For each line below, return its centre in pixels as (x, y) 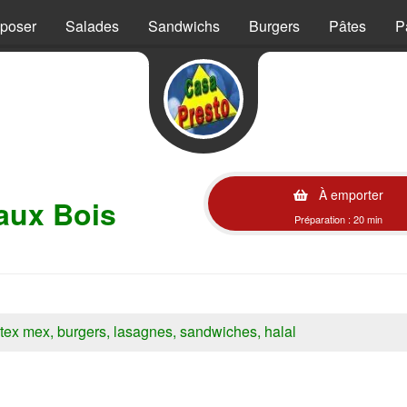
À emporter (349, 194)
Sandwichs (184, 26)
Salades (92, 26)
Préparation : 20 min (338, 219)
